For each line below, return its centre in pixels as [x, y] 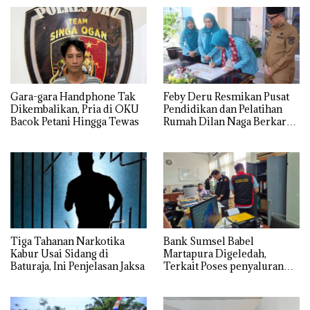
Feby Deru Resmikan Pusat [226, 96]
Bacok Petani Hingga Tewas [75, 121]
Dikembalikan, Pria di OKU [75, 109]
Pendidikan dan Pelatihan [223, 109]
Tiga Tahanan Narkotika [67, 241]
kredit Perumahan [206, 279]
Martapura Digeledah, [215, 254]
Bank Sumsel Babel [209, 241]
